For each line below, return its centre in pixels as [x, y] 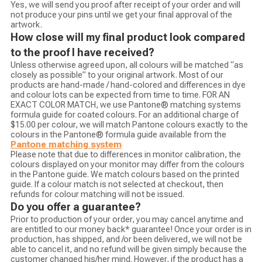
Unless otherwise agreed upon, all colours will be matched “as [127, 65]
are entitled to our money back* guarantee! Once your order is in [131, 230]
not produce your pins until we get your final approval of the [121, 15]
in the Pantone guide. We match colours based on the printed [125, 175]
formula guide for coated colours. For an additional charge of [124, 115]
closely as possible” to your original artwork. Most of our [117, 75]
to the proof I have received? [82, 53]
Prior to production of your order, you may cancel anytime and [127, 220]
